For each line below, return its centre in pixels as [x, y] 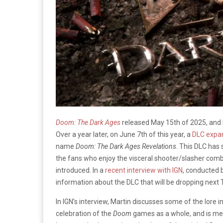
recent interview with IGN [144, 170]
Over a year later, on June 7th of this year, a [124, 134]
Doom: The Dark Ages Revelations [126, 146]
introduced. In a [80, 170]
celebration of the [84, 213]
